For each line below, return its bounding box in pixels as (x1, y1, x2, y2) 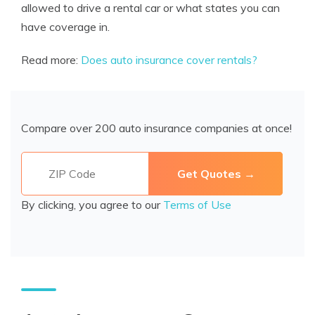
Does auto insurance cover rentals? (81, 53, 257, 67)
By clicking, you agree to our (21, 198, 163, 212)
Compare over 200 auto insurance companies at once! (21, 121, 292, 135)
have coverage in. (21, 20, 110, 34)
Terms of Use (163, 198, 231, 212)
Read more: (21, 53, 81, 67)
